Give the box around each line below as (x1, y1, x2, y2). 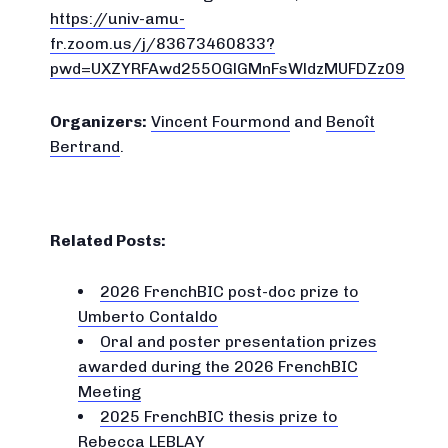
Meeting (78, 382, 141, 401)
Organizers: (50, 112, 147, 131)
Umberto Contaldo (78, 307, 218, 326)
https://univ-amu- (50, 9, 185, 28)
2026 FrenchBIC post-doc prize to (100, 282, 359, 301)
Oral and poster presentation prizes (100, 332, 377, 351)
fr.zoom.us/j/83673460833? (50, 34, 275, 53)
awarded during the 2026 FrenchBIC (78, 357, 358, 376)
